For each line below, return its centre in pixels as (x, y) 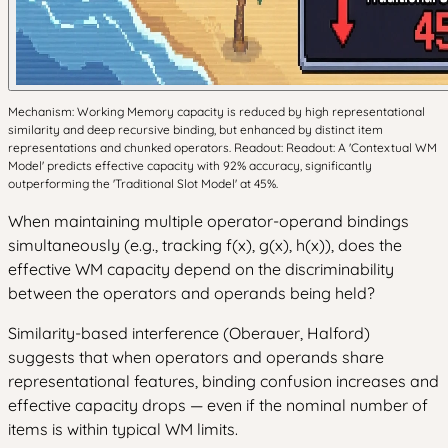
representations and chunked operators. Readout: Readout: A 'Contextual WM (222, 147)
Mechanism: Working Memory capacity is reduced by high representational (216, 111)
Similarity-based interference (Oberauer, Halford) (189, 333)
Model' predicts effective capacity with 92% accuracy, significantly (190, 165)
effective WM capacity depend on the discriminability (201, 269)
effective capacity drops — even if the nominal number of (218, 405)
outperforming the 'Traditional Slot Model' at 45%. (143, 183)
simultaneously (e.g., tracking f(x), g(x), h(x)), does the (205, 245)
